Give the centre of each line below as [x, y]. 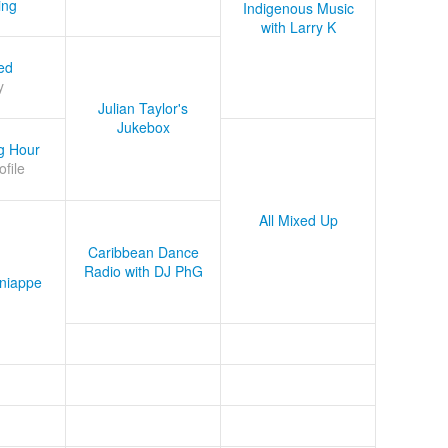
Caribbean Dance [143, 252]
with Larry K [298, 27]
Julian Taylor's [143, 108]
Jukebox [143, 127]
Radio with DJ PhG [143, 271]
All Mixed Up [298, 220]
